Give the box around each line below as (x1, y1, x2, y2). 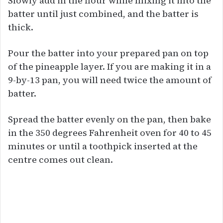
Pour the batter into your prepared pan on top (8, 46, 209, 59)
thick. (8, 20, 33, 33)
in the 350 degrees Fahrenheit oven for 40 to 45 (8, 126, 212, 139)
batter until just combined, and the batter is (8, 7, 199, 20)
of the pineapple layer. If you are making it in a (8, 60, 211, 73)
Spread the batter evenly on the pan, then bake (8, 112, 211, 125)
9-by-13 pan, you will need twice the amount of (8, 73, 212, 86)
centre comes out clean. (8, 153, 113, 166)
